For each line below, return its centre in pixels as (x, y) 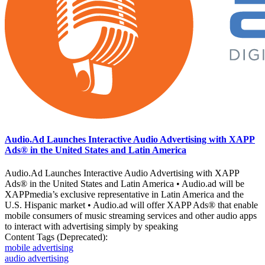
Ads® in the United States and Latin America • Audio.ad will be (125, 183)
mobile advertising (39, 247)
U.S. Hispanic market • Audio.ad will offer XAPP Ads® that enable (131, 205)
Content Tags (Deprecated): (57, 237)
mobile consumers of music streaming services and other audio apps (131, 215)
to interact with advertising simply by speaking (91, 226)
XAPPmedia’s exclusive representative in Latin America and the (124, 194)
